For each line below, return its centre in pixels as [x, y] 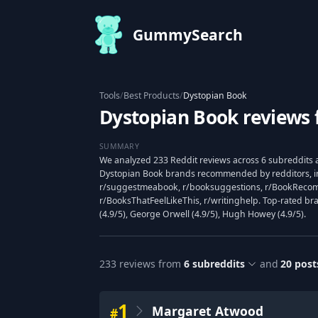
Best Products [152, 95]
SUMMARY [119, 146]
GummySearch [188, 35]
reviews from [149, 264]
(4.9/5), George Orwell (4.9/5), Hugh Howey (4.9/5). [203, 214]
